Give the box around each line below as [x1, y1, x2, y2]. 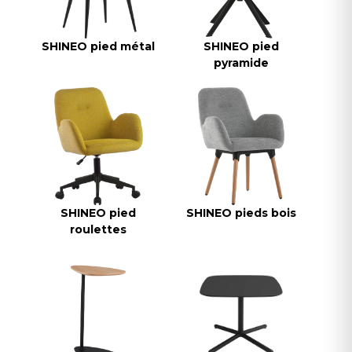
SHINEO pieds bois [185, 206, 296, 221]
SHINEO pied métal [42, 39, 156, 54]
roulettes [70, 222, 127, 237]
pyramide [213, 56, 269, 71]
